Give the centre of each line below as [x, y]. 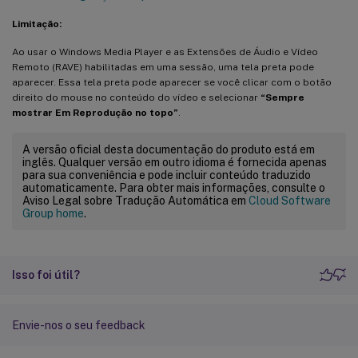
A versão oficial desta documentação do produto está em [169, 149]
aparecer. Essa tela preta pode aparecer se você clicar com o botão [172, 82]
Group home [53, 213]
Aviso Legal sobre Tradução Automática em [135, 200]
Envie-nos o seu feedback [79, 325]
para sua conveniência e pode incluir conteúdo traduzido [167, 175]
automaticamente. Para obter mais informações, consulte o [174, 187]
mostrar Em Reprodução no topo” [95, 112]
